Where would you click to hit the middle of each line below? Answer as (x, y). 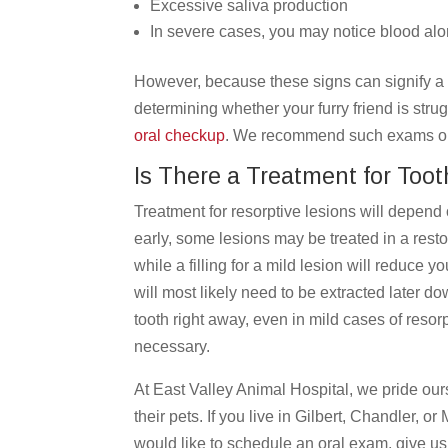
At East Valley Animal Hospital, (246, 389)
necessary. (174, 346)
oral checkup (180, 135)
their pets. (169, 416)
